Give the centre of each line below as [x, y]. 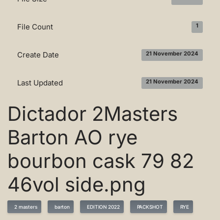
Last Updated [40, 82]
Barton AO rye [72, 137]
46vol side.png [77, 184]
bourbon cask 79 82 [101, 161]
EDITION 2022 [102, 206]
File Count [35, 27]
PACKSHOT [148, 206]
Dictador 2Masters [93, 113]
